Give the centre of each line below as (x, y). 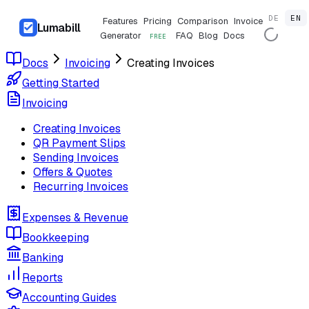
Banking (43, 258)
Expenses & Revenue (75, 218)
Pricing (158, 21)
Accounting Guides (69, 298)
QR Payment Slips (79, 143)
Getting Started (61, 83)
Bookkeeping (56, 238)
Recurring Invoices (81, 187)
